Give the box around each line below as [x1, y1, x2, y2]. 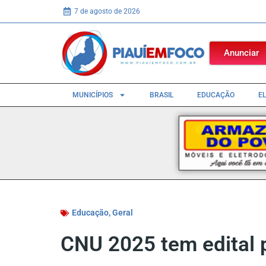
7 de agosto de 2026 [74, 7, 140, 15]
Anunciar [223, 47, 259, 59]
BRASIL [150, 90, 173, 99]
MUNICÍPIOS [72, 90, 113, 99]
